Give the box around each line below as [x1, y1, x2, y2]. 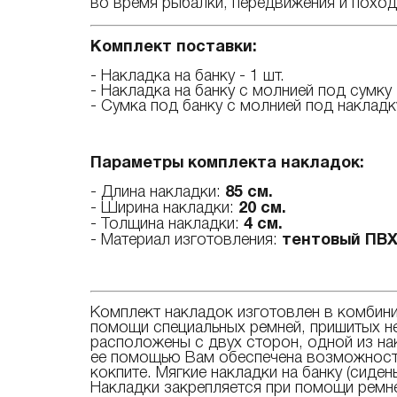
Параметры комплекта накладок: [90, 155, 364, 171]
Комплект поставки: [90, 39, 257, 55]
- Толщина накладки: [90, 216, 244, 231]
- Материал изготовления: [90, 232, 282, 247]
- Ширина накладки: [90, 200, 238, 215]
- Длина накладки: [90, 184, 225, 199]
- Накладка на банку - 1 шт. [90, 68, 284, 83]
